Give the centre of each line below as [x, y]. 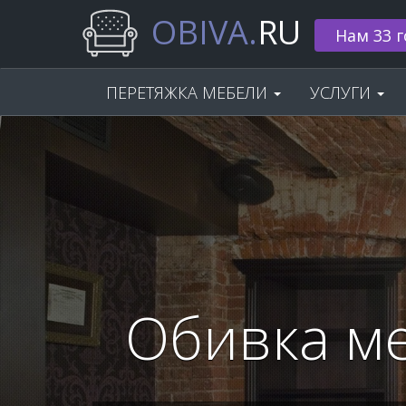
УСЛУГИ [343, 92]
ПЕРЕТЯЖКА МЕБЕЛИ [189, 92]
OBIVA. [204, 32]
